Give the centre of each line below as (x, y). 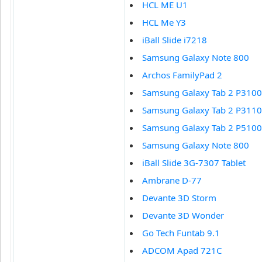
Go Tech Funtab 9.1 (181, 233)
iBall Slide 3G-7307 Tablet (194, 163)
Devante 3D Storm (179, 198)
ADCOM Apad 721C (182, 251)
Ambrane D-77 (172, 180)
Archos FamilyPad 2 (182, 75)
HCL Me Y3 (164, 23)
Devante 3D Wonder (183, 216)
